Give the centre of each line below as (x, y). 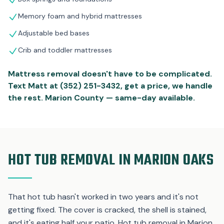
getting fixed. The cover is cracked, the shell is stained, (107, 209)
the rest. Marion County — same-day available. (101, 97)
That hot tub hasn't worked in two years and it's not (103, 196)
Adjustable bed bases (54, 33)
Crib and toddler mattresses (65, 50)
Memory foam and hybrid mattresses (80, 16)
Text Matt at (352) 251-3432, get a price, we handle (110, 85)
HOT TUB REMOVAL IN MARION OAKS (111, 160)
